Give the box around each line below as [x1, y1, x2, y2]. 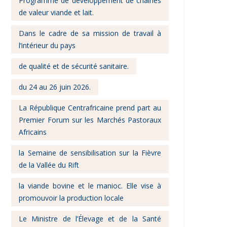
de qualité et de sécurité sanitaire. [19, 61, 129, 71]
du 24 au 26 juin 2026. [19, 82, 91, 92]
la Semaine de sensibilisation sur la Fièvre [19, 148, 161, 158]
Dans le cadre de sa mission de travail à [19, 28, 161, 38]
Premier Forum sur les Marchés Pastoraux [19, 115, 161, 125]
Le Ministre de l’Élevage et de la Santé [19, 214, 161, 223]
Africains [19, 127, 47, 137]
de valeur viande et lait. [19, 8, 94, 17]
